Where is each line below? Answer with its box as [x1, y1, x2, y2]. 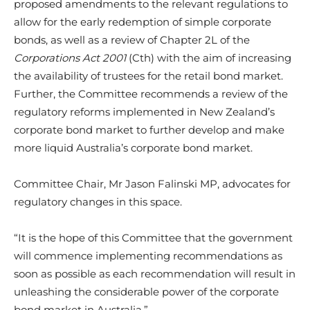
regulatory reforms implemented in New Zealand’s [14, 104, 275, 118]
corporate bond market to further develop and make [14, 122, 284, 136]
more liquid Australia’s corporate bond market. [14, 140, 253, 154]
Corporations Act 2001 [14, 51, 129, 64]
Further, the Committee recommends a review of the [14, 86, 288, 100]
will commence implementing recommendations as [14, 248, 282, 262]
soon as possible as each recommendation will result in [14, 266, 295, 280]
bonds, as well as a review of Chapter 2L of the [14, 33, 250, 46]
